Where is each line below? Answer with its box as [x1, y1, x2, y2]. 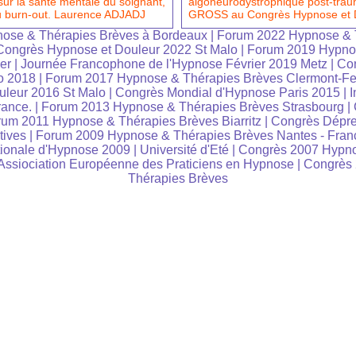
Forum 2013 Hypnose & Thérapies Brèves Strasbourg [41, 100, 344, 114]
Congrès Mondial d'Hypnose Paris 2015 [115, 86, 340, 100]
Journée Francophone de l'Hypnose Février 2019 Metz [20, 57, 327, 72]
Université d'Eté [139, 143, 232, 157]
